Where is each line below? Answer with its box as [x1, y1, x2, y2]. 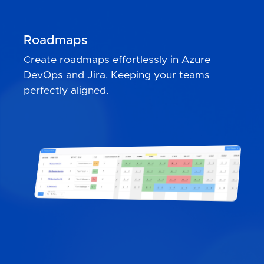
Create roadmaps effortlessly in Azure [24, 55, 210, 65]
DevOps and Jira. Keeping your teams [24, 70, 210, 81]
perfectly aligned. [24, 85, 108, 96]
